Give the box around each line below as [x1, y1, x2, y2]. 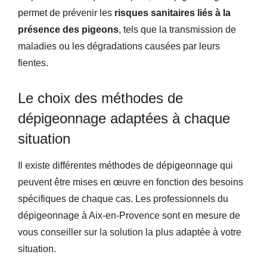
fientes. [18, 57, 48, 68]
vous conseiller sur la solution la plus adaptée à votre [18, 226, 241, 237]
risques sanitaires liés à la [114, 7, 231, 18]
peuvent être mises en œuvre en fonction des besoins [18, 176, 243, 187]
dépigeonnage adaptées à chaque [18, 110, 230, 126]
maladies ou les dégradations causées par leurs [18, 41, 220, 51]
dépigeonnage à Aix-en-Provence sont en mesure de [18, 210, 240, 221]
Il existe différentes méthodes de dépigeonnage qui [18, 160, 233, 170]
